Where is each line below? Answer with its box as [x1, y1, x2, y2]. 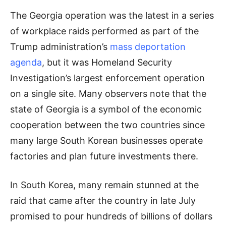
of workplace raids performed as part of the [10, 25, 199, 36]
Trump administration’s [10, 41, 110, 52]
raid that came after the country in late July [10, 195, 196, 206]
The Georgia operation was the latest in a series [10, 10, 214, 21]
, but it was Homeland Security [42, 56, 172, 68]
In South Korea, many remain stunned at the [10, 179, 199, 190]
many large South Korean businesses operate [10, 135, 203, 146]
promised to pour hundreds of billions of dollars [10, 210, 212, 221]
